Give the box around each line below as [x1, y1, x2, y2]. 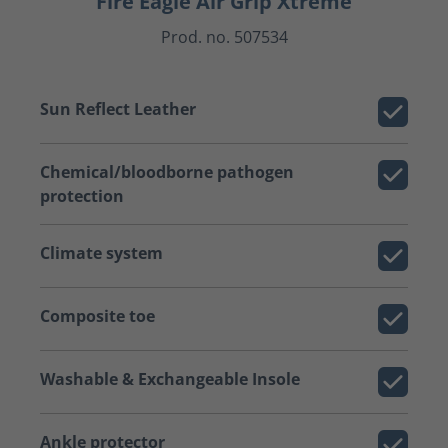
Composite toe [40, 305, 155, 327]
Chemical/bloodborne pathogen [40, 161, 294, 183]
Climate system [40, 242, 163, 264]
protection [40, 185, 124, 207]
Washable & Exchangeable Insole [40, 368, 300, 390]
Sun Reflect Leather [40, 98, 196, 120]
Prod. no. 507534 [160, 26, 288, 48]
